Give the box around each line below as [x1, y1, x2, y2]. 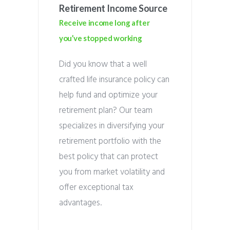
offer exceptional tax [59, 181, 133, 195]
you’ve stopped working [59, 33, 142, 43]
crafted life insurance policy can [59, 73, 169, 87]
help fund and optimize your [59, 88, 158, 102]
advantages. [59, 196, 102, 210]
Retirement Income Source [59, 3, 167, 14]
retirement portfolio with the [59, 135, 161, 148]
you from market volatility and [59, 165, 165, 179]
